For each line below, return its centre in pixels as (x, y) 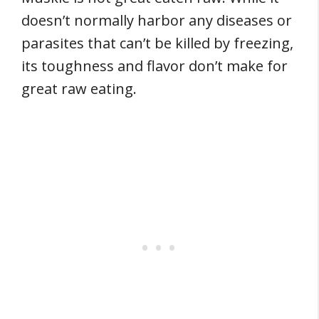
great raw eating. (79, 89)
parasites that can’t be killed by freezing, (157, 43)
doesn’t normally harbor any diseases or (157, 20)
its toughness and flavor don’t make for (155, 66)
